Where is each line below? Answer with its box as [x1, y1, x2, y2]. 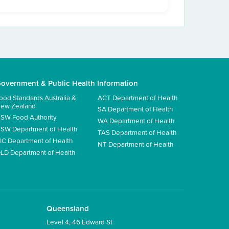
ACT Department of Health [98, 92, 177, 102]
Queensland [47, 203, 89, 214]
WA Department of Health [98, 116, 174, 126]
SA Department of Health [98, 104, 173, 114]
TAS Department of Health [98, 127, 176, 137]
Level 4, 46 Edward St [47, 217, 112, 227]
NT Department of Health [98, 139, 173, 149]
